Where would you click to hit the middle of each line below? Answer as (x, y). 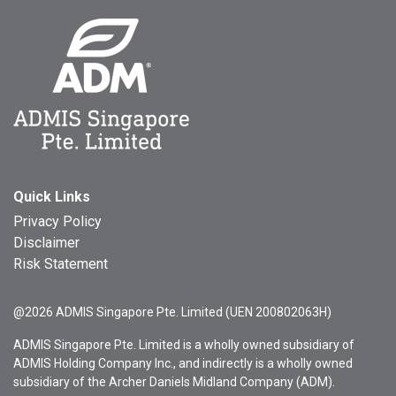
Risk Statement (61, 264)
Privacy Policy (57, 221)
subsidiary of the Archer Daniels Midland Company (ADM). (174, 382)
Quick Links (52, 197)
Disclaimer (46, 243)
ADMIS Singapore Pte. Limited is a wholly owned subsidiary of (184, 345)
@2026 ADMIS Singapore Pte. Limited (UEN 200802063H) (172, 312)
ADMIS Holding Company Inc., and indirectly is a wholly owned (183, 363)
